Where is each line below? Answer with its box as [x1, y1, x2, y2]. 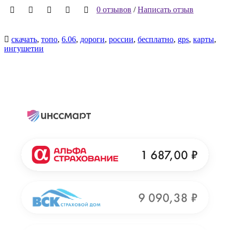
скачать [11, 34, 37, 44]
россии [109, 34, 133, 44]
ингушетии [4, 44, 44, 53]
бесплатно [138, 34, 174, 44]
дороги [80, 34, 105, 44]
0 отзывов [97, 5, 131, 14]
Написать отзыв [138, 5, 194, 14]
